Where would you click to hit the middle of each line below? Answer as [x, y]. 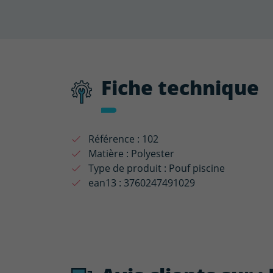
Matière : [108, 154]
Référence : [114, 139]
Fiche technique [180, 87]
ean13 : [105, 183]
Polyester [153, 154]
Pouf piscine [197, 168]
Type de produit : [127, 168]
